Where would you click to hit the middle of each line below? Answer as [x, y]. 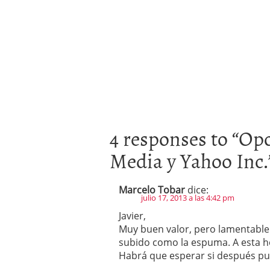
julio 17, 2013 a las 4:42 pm [188, 198]
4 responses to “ [174, 138]
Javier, [132, 216]
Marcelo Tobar [152, 190]
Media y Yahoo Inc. [189, 160]
